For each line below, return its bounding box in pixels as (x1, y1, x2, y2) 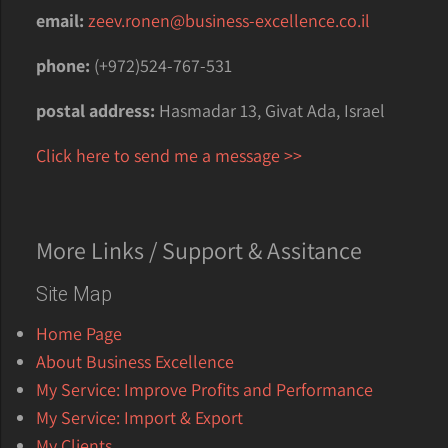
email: (36, 8, 85, 32)
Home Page (36, 321, 123, 345)
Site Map (36, 282, 113, 306)
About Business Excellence (36, 349, 235, 373)
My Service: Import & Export (36, 405, 244, 429)
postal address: (36, 98, 160, 122)
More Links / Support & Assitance (36, 233, 363, 266)
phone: (36, 53, 95, 77)
